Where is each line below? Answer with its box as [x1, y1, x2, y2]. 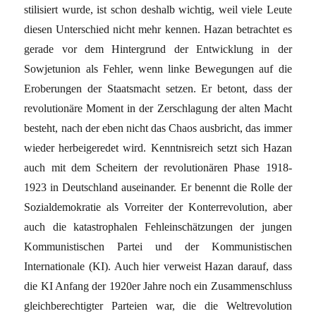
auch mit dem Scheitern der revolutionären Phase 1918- [24, 161, 292, 174]
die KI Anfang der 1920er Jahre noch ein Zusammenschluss [24, 279, 292, 292]
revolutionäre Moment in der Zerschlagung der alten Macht [24, 102, 292, 114]
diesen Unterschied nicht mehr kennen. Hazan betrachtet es [24, 23, 292, 35]
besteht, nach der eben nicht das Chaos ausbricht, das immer [24, 121, 292, 134]
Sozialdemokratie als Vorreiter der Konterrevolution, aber [24, 200, 292, 213]
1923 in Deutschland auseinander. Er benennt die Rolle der [24, 181, 292, 193]
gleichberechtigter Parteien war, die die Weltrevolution [24, 299, 292, 312]
